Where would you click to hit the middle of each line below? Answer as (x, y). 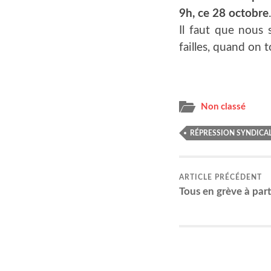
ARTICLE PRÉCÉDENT (221, 178)
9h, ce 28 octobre (224, 14)
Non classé (224, 107)
